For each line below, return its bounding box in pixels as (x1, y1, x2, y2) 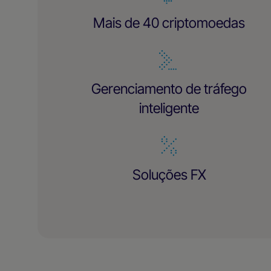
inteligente (139, 100, 200, 117)
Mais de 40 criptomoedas (93, 14, 246, 31)
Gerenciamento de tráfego (91, 80, 247, 98)
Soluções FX (132, 166, 206, 183)
